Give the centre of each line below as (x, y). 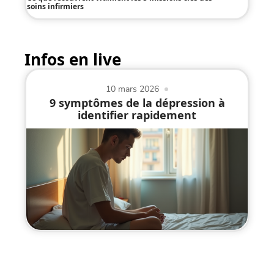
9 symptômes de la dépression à (137, 102)
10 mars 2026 (133, 89)
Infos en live (73, 59)
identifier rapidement (137, 115)
